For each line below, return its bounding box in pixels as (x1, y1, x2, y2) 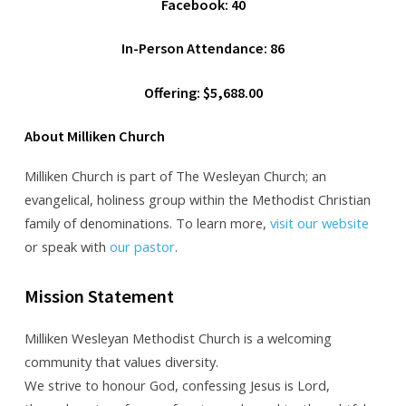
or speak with (24, 237, 110, 256)
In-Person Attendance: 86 (121, 39, 285, 58)
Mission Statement (24, 284, 174, 308)
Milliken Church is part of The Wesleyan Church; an (24, 167, 326, 186)
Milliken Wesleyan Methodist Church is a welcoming (24, 328, 332, 347)
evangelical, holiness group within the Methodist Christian (24, 190, 371, 209)
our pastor (109, 237, 175, 256)
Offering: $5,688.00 (143, 82, 263, 101)
